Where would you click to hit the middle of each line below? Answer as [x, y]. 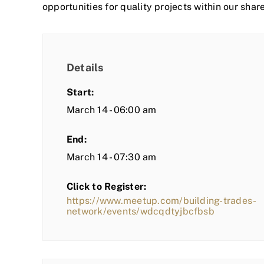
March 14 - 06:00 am [112, 110]
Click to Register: [107, 187]
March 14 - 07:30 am [112, 157]
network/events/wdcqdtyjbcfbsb [141, 212]
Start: [80, 93]
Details [85, 68]
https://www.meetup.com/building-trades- [162, 201]
